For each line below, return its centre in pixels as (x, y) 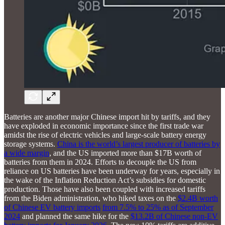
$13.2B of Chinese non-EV (174, 216)
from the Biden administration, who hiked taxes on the (91, 198)
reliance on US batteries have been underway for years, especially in (112, 171)
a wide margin (27, 153)
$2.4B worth (198, 198)
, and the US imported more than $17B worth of (125, 153)
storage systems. (31, 144)
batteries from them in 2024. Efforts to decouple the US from (100, 162)
